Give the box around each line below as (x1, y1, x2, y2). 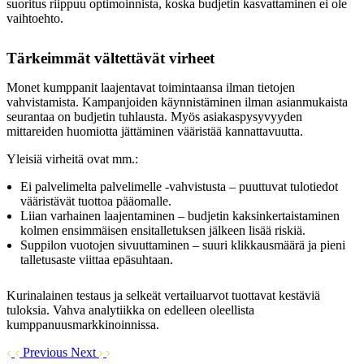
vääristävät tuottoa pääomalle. (20, 194, 171, 209)
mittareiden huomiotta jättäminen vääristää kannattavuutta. (6, 124, 303, 139)
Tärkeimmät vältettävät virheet (6, 50, 214, 67)
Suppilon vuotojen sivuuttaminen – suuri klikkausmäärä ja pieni (20, 238, 345, 253)
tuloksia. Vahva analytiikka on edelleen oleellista (6, 303, 254, 318)
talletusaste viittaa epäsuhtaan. (20, 253, 173, 267)
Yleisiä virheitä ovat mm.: (6, 152, 138, 167)
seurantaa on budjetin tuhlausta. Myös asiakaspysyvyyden (6, 110, 302, 124)
